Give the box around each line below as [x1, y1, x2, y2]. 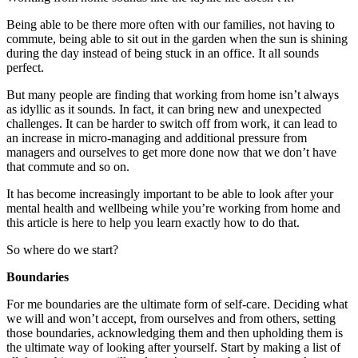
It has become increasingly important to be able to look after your [6, 186, 333, 201]
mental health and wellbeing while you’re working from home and [6, 201, 340, 215]
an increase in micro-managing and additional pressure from [6, 130, 307, 145]
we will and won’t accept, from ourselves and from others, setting [6, 311, 336, 325]
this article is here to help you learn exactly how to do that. [6, 215, 300, 229]
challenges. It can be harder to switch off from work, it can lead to [6, 116, 337, 130]
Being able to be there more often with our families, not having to [6, 17, 335, 31]
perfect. [6, 60, 44, 74]
